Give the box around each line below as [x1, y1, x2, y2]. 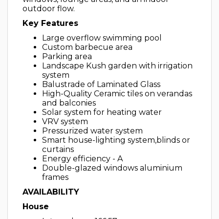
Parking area [42, 52, 92, 61]
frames [42, 173, 68, 182]
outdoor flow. [22, 4, 75, 13]
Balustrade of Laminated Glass [42, 80, 160, 89]
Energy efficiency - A [42, 154, 123, 163]
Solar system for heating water [42, 108, 162, 117]
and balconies [42, 98, 96, 108]
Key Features [22, 19, 78, 28]
